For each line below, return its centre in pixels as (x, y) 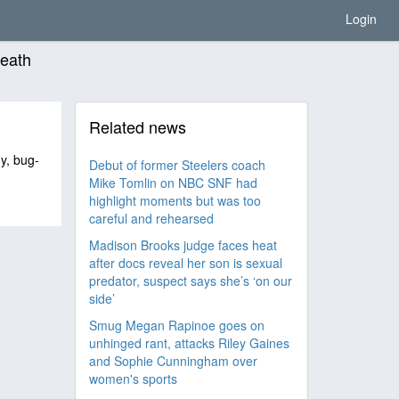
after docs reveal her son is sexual (185, 263)
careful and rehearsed (151, 218)
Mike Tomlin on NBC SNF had (173, 183)
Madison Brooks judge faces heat (183, 245)
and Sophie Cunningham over (173, 361)
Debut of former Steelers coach (177, 165)
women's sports (133, 379)
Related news (137, 126)
